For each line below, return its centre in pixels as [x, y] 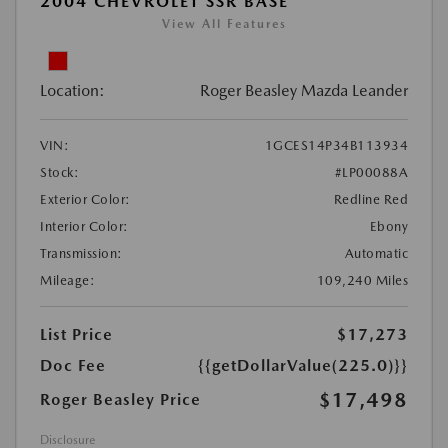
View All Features [224, 23]
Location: [72, 90]
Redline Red [370, 199]
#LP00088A [371, 172]
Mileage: [67, 280]
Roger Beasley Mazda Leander [304, 90]
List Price [76, 334]
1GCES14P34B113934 [336, 145]
